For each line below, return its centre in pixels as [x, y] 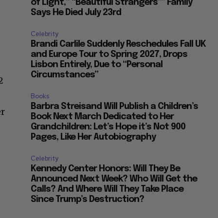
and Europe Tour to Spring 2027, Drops [109, 55]
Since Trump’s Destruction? [88, 200]
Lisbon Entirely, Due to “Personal [97, 65]
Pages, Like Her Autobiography [93, 137]
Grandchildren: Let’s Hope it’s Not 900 [108, 127]
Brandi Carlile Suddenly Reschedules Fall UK [118, 45]
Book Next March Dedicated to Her [102, 117]
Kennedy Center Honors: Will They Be [106, 169]
